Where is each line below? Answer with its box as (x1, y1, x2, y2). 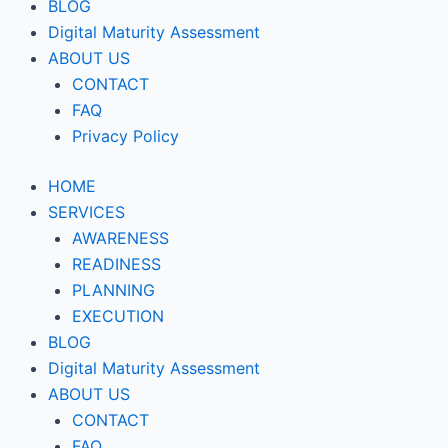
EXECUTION (72, 306, 164, 326)
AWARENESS (72, 228, 169, 248)
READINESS (72, 254, 161, 274)
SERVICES (48, 202, 125, 222)
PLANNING (72, 280, 155, 300)
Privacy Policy (72, 126, 179, 146)
